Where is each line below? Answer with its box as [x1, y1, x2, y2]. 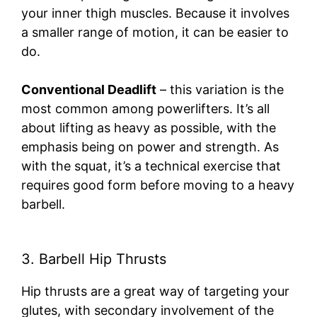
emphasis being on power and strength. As [21, 139, 279, 155]
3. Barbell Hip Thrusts [21, 250, 166, 268]
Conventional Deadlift [21, 82, 156, 98]
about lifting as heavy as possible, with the [21, 120, 276, 136]
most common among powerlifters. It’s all [21, 101, 270, 117]
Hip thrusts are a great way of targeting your [21, 284, 289, 299]
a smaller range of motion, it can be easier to [21, 25, 289, 40]
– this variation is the [156, 82, 284, 98]
